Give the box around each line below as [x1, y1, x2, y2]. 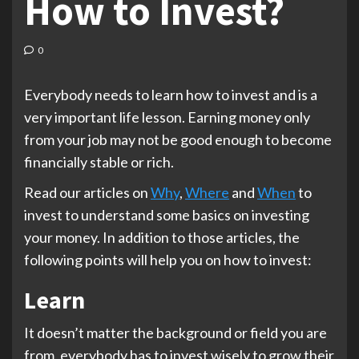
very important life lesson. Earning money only [24, 108, 310, 126]
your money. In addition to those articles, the [24, 228, 300, 246]
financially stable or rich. [24, 153, 174, 171]
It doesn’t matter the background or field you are [24, 324, 327, 341]
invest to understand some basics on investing [24, 206, 309, 224]
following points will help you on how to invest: [24, 251, 312, 268]
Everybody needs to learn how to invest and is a [24, 86, 317, 103]
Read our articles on [24, 184, 151, 201]
